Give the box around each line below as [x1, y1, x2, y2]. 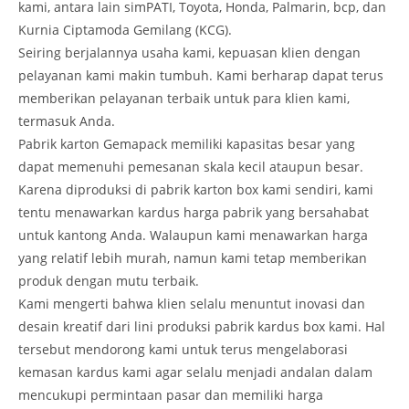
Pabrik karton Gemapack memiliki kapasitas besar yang [18, 134, 355, 152]
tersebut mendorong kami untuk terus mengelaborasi [18, 340, 348, 358]
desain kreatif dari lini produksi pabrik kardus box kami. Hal [18, 317, 385, 335]
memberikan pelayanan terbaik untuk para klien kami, [18, 89, 350, 107]
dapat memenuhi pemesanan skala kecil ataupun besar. [18, 157, 363, 175]
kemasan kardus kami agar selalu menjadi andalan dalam [18, 362, 372, 381]
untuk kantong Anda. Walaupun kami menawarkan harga [18, 225, 368, 244]
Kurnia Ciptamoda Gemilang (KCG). [18, 20, 232, 38]
